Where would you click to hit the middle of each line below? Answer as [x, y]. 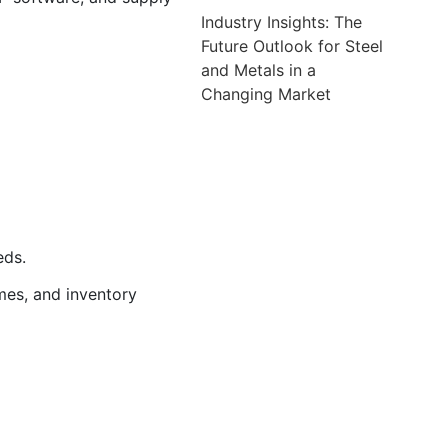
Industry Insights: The [282, 21]
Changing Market [266, 93]
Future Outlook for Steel [292, 45]
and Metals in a [259, 69]
